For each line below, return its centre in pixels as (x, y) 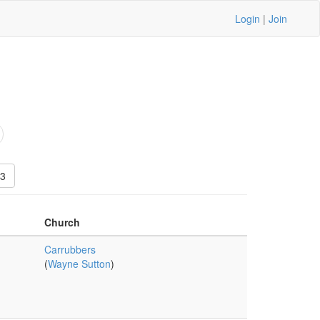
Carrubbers (70, 249)
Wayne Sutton (79, 264)
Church (62, 222)
